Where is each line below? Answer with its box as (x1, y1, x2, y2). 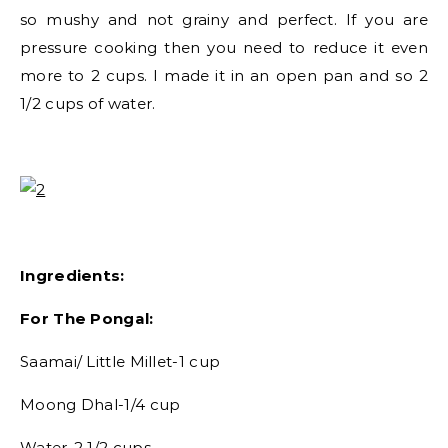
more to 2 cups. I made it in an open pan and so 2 (20, 66, 428, 85)
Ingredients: (20, 266, 125, 285)
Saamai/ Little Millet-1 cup (20, 352, 221, 371)
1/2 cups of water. (20, 94, 156, 113)
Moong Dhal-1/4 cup (20, 395, 181, 414)
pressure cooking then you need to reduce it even (20, 38, 428, 57)
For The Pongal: (20, 309, 154, 328)
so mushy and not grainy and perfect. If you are (20, 10, 428, 29)
